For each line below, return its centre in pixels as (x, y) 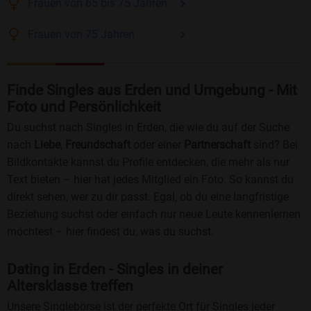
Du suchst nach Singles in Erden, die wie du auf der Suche (148, 128)
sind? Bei (274, 145)
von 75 (81, 35)
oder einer (157, 145)
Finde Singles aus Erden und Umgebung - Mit (152, 91)
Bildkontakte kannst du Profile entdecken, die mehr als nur (148, 162)
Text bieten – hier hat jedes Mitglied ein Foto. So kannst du (150, 180)
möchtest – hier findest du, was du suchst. (110, 232)
